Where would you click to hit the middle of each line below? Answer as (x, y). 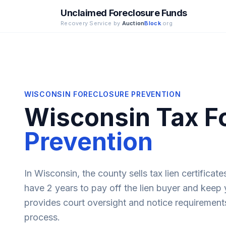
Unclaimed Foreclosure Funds (124, 13)
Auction (133, 23)
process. (42, 217)
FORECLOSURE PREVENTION (126, 94)
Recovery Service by (91, 23)
